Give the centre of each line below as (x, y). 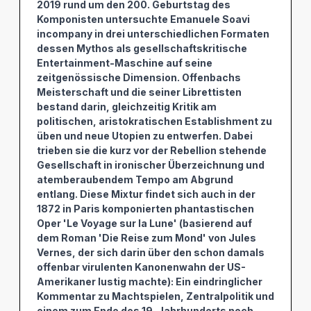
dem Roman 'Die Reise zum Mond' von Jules (146, 238)
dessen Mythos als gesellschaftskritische (142, 48)
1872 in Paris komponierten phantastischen (145, 209)
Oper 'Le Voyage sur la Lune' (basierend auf (144, 223)
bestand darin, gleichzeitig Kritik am (127, 107)
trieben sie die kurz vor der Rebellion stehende (152, 150)
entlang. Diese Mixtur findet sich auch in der (146, 194)
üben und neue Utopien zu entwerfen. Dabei (145, 136)
